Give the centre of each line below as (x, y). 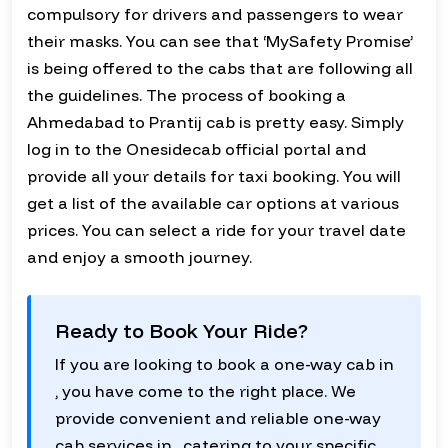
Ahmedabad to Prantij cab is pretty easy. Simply (215, 122)
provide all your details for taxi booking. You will (214, 176)
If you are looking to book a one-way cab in (224, 364)
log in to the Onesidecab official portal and (196, 149)
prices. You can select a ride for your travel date (216, 230)
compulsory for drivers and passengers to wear (215, 14)
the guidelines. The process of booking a (186, 95)
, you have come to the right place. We (205, 391)
